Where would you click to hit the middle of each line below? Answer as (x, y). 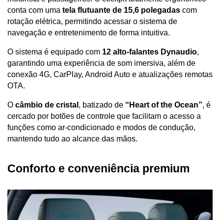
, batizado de (102, 105)
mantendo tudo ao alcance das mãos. (72, 139)
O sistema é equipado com (55, 52)
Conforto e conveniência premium (98, 169)
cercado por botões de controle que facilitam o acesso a (104, 116)
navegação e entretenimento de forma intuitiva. (89, 33)
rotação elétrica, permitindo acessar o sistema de (92, 22)
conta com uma (35, 10)
